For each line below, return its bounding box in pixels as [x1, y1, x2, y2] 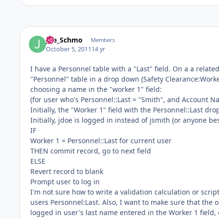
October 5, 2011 [46, 44, 92, 53]
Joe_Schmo [46, 35, 83, 45]
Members [90, 36, 115, 44]
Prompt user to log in [30, 176, 100, 186]
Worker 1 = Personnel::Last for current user [30, 135, 172, 145]
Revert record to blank [30, 166, 103, 176]
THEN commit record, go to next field [30, 146, 151, 155]
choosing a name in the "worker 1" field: [30, 84, 162, 94]
